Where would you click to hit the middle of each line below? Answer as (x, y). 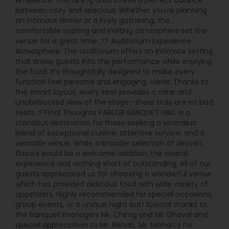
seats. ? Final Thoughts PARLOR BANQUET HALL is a (103, 112)
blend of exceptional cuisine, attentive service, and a (110, 133)
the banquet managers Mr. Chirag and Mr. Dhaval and (111, 215)
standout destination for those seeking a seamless (106, 123)
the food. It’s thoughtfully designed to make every (105, 72)
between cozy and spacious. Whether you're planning (111, 10)
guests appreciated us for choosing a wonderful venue (113, 174)
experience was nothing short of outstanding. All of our (113, 164)
